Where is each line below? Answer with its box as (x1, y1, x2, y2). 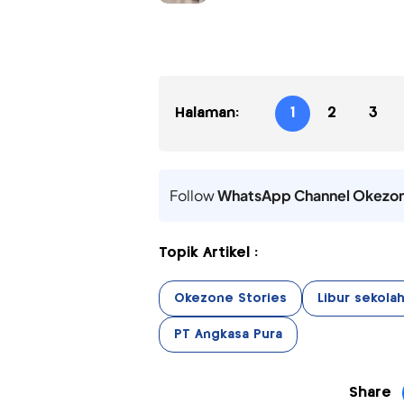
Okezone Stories (173, 292, 287, 306)
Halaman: (174, 106, 239, 121)
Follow (169, 186, 217, 206)
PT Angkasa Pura (173, 328, 282, 342)
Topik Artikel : (158, 246, 258, 261)
